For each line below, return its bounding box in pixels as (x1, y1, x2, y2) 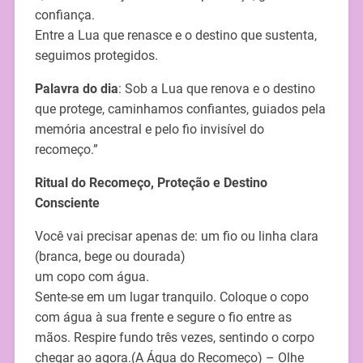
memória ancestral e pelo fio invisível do (34, 122, 264, 138)
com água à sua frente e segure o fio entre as (34, 310, 292, 326)
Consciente (34, 195, 100, 211)
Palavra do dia (34, 81, 118, 97)
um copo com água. (34, 269, 149, 285)
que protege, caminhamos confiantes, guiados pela (34, 101, 326, 117)
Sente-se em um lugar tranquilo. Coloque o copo (34, 289, 309, 305)
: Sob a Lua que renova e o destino (117, 81, 315, 97)
